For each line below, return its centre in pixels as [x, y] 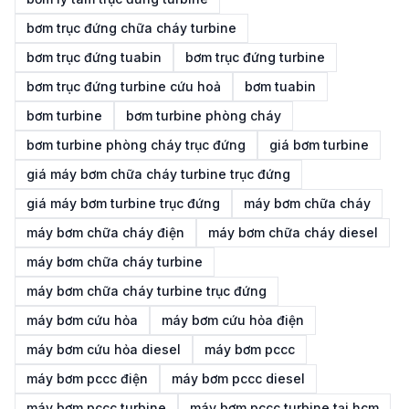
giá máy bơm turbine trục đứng [123, 203]
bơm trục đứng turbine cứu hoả [124, 86]
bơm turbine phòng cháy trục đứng [136, 145]
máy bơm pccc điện [87, 378]
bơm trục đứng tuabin [94, 57]
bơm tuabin [280, 86]
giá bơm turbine [319, 145]
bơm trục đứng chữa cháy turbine [131, 28]
